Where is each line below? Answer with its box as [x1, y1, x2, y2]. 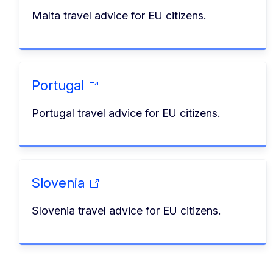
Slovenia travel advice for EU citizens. [32, 204, 221, 217]
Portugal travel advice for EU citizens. [32, 106, 220, 119]
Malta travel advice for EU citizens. [32, 9, 206, 22]
